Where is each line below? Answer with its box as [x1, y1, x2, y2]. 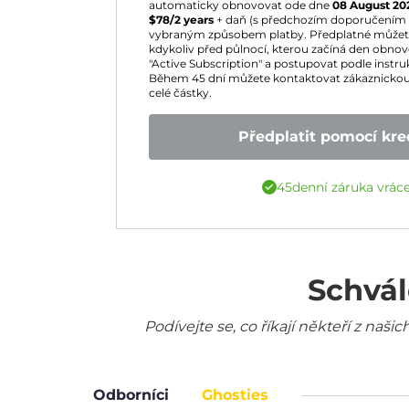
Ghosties [202, 386, 268, 404]
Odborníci [93, 386, 169, 404]
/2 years [170, 14, 214, 26]
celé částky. [149, 87, 212, 100]
